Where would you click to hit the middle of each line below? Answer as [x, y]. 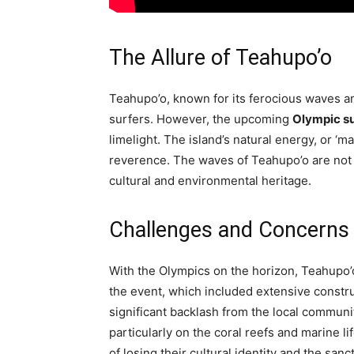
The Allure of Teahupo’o [220, 58]
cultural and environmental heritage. [210, 181]
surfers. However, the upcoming [201, 119]
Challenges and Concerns [229, 230]
